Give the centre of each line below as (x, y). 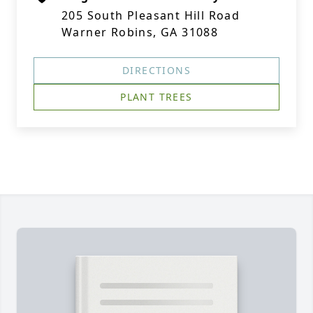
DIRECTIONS (156, 70)
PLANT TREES (156, 97)
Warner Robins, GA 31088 (140, 32)
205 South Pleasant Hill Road (151, 15)
